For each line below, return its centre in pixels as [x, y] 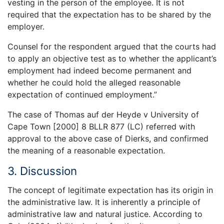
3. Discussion [42, 170]
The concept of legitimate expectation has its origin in [110, 190]
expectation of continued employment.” [82, 94]
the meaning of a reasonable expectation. [86, 150]
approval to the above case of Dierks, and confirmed [108, 138]
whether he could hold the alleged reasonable [94, 82]
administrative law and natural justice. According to [105, 214]
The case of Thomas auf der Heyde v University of [103, 114]
